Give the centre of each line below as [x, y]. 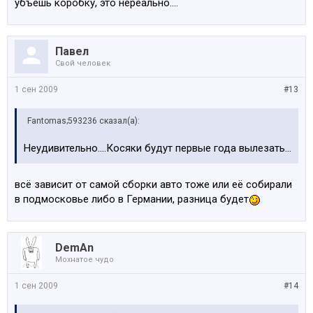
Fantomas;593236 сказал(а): [83, 121]
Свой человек [83, 63]
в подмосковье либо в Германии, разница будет [132, 199]
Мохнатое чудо [85, 260]
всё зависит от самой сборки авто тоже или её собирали [153, 184]
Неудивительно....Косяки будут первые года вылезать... [158, 148]
